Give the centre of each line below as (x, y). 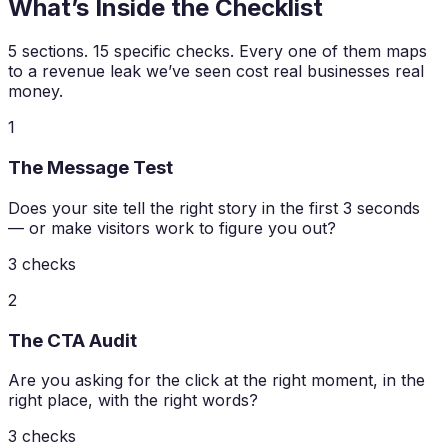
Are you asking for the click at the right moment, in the (216, 380)
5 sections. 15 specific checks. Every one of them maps (217, 51)
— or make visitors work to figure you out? (172, 227)
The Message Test (90, 168)
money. (35, 91)
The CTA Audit (72, 340)
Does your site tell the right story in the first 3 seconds (214, 207)
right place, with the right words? (133, 400)
